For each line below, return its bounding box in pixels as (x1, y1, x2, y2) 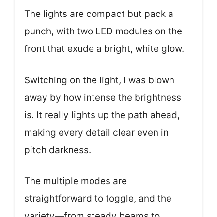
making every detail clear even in (24, 126, 169, 138)
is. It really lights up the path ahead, (24, 109, 180, 121)
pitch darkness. (24, 144, 91, 155)
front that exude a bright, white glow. (24, 43, 184, 54)
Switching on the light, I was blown (24, 74, 174, 86)
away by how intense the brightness (24, 92, 181, 103)
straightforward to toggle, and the (24, 193, 171, 204)
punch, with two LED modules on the (24, 26, 182, 37)
